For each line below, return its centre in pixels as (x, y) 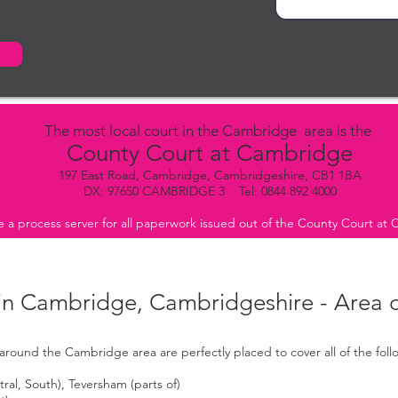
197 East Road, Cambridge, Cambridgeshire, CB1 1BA (210, 175)
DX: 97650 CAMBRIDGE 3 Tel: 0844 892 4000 (210, 191)
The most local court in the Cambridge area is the (210, 131)
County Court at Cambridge (210, 153)
